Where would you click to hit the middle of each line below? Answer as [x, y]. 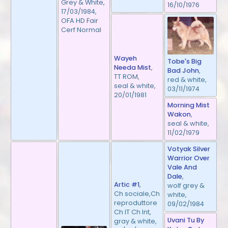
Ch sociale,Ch [137, 193]
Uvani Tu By [186, 220]
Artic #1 [127, 184]
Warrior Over [189, 158]
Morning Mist [189, 105]
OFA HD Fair [80, 20]
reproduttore [136, 203]
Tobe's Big [185, 61]
